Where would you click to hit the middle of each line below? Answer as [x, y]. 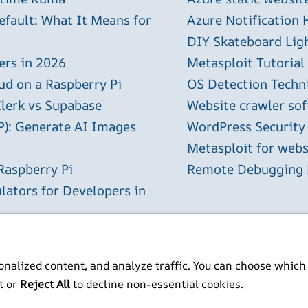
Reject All [45, 284]
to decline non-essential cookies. [157, 284]
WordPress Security [246, 127]
